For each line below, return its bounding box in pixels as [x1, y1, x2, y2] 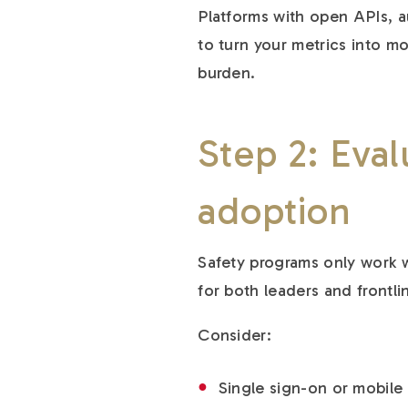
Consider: [198, 325, 272, 346]
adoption [198, 189, 352, 235]
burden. [198, 63, 256, 84]
